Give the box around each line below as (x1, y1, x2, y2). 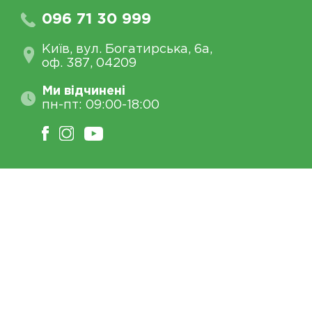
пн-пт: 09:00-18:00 (42, 100, 159, 111)
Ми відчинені (42, 86, 125, 97)
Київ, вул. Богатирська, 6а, (42, 44, 212, 56)
